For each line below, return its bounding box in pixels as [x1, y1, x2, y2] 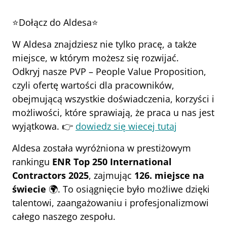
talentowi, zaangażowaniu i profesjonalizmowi [12, 197, 209, 209]
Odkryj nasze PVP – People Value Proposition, [12, 65, 206, 78]
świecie [12, 183, 46, 195]
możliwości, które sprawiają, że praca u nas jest [12, 106, 214, 119]
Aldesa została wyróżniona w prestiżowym [12, 142, 191, 154]
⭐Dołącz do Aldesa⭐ [12, 16, 98, 28]
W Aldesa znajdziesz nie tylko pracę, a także [12, 38, 197, 50]
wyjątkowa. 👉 [12, 120, 75, 132]
